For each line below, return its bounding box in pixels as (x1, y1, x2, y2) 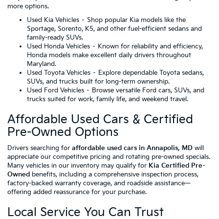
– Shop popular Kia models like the (79, 16, 186, 24)
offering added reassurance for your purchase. (7, 188, 147, 197)
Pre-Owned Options (7, 125, 119, 140)
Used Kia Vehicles (27, 16, 79, 24)
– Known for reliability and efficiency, (90, 43, 203, 51)
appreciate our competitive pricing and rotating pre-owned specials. (7, 153, 210, 161)
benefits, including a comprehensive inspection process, (30, 171, 198, 179)
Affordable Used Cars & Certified (7, 112, 193, 127)
